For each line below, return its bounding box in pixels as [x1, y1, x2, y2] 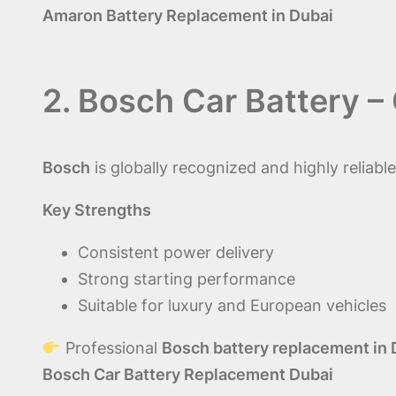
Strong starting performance [78, 270, 295, 289]
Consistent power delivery [78, 243, 274, 263]
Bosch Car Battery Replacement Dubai [42, 365, 333, 385]
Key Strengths [42, 201, 151, 220]
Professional [60, 339, 162, 358]
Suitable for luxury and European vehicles [78, 296, 386, 316]
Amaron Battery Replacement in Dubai [42, 6, 333, 26]
